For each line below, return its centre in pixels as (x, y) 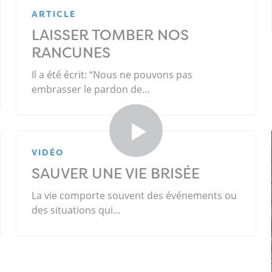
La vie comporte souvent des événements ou (134, 196)
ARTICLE (53, 14)
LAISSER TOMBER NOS (110, 36)
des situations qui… (76, 210)
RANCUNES (71, 53)
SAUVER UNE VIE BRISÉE (115, 174)
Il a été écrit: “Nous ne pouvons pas (112, 75)
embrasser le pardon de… (90, 90)
